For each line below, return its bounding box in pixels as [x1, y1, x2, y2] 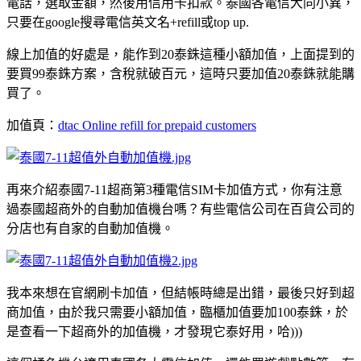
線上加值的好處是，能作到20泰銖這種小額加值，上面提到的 [6, 47, 355, 61]
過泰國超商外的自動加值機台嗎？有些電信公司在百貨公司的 [6, 201, 355, 216]
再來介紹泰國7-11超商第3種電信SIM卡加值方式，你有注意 [6, 182, 342, 197]
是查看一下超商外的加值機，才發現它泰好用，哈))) [6, 324, 302, 338]
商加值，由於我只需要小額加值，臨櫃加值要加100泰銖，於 [6, 305, 348, 319]
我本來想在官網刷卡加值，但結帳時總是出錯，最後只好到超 [6, 285, 355, 300]
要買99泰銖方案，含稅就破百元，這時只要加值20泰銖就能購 [6, 66, 355, 81]
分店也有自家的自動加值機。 [6, 221, 174, 235]
